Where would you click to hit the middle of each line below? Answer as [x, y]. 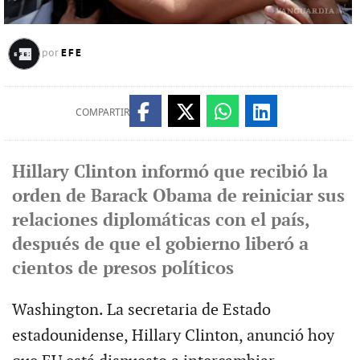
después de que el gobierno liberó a [160, 244]
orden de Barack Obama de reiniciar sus [178, 196]
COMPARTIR [102, 112]
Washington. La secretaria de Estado [141, 310]
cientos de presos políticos [123, 268]
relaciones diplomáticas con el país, [160, 220]
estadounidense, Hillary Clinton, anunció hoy [173, 335]
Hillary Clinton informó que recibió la [170, 172]
